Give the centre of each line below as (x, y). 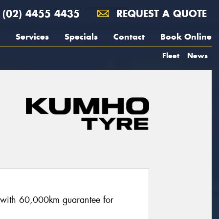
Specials (81, 37)
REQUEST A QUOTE (160, 13)
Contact (129, 37)
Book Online (186, 37)
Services (32, 37)
